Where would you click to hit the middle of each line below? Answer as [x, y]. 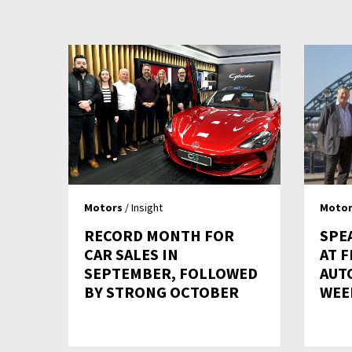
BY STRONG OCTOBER [161, 292]
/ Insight [143, 208]
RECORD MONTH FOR [159, 236]
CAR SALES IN [131, 255]
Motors [103, 208]
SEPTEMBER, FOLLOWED [171, 273]
